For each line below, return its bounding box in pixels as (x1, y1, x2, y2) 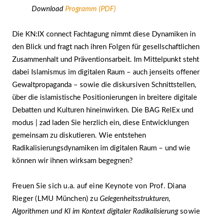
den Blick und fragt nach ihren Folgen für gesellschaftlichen (12, 43, 200, 51)
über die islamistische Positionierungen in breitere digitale (12, 93, 197, 101)
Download (32, 5, 65, 13)
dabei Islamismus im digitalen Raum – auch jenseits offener (12, 68, 200, 76)
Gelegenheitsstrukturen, (100, 195, 171, 202)
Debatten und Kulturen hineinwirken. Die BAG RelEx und (12, 106, 193, 114)
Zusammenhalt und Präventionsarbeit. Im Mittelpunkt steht (12, 55, 199, 63)
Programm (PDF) (65, 5, 116, 13)
